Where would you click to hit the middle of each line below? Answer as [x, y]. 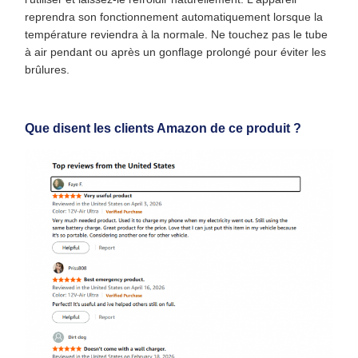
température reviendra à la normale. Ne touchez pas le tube [176, 34]
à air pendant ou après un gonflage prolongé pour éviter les [175, 52]
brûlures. [47, 70]
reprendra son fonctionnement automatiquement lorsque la [174, 17]
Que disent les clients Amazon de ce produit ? [163, 128]
